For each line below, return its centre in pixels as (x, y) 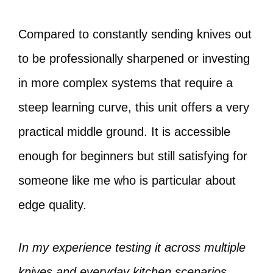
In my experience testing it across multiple (132, 247)
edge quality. (52, 205)
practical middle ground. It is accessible (124, 132)
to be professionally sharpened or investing (134, 58)
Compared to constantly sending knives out (135, 34)
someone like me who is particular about (127, 180)
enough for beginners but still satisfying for (133, 156)
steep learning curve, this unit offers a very (134, 107)
